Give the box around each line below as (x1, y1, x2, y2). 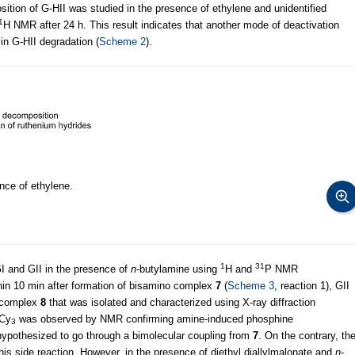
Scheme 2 (99, 35, 146, 48)
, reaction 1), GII (274, 279, 349, 292)
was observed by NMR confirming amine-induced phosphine (16, 312, 293, 325)
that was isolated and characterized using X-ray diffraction (46, 296, 315, 308)
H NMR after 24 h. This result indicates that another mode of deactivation (3, 18, 339, 31)
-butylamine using (136, 262, 220, 275)
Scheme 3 (227, 279, 274, 292)
